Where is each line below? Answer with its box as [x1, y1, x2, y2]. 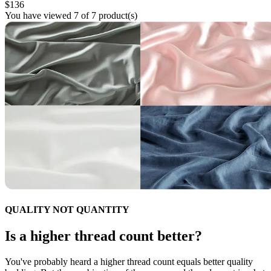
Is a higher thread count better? [5, 228, 202, 244]
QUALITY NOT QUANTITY [5, 204, 129, 215]
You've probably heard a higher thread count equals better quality [5, 256, 253, 267]
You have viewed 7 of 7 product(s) [5, 10, 137, 21]
